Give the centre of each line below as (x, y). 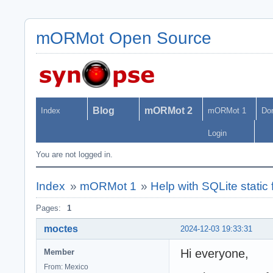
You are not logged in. (74, 154)
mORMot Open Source (124, 38)
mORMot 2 (168, 111)
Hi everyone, (214, 253)
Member (59, 252)
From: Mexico (66, 267)
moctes (61, 229)
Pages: (48, 208)
